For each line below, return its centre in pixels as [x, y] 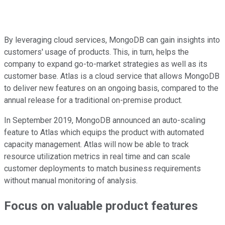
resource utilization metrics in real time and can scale [97, 156]
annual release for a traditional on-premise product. [93, 100]
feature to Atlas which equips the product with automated [104, 132]
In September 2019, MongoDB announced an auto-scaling [105, 120]
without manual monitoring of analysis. [71, 180]
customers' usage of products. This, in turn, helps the [96, 52]
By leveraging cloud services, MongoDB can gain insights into [112, 40]
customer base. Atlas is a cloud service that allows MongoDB [112, 76]
